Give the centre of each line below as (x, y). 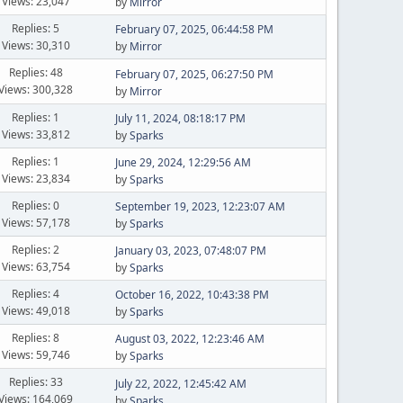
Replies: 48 (36, 72)
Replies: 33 (36, 382)
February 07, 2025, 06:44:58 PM (194, 29)
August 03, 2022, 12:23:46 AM (189, 339)
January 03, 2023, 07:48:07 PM (190, 251)
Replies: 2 (36, 249)
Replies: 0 (36, 205)
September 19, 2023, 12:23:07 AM (200, 206)
